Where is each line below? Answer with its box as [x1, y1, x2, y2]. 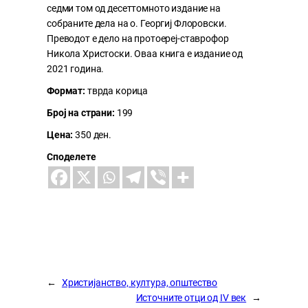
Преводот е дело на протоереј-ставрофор [47, 32, 229, 44]
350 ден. [73, 129, 111, 140]
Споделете [47, 151, 96, 162]
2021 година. [47, 63, 104, 74]
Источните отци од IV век [135, 291, 247, 303]
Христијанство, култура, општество [61, 276, 218, 288]
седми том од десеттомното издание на [47, 2, 221, 14]
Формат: [47, 85, 87, 96]
